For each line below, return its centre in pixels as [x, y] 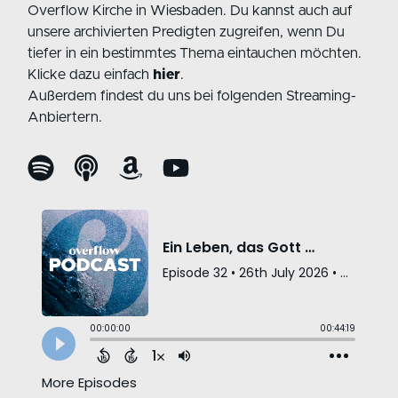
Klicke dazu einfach [91, 75]
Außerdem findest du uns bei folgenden [155, 96]
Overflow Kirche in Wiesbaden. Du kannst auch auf [191, 11]
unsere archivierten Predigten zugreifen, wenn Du [187, 32]
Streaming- [320, 96]
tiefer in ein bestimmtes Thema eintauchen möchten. [195, 54]
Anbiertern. [67, 118]
